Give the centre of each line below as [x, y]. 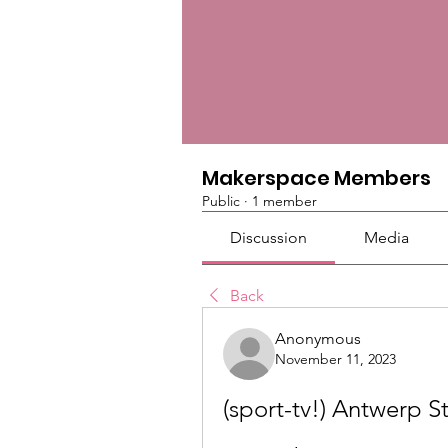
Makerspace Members [316, 178]
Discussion [269, 237]
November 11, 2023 [335, 359]
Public [221, 201]
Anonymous [318, 338]
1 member [284, 201]
